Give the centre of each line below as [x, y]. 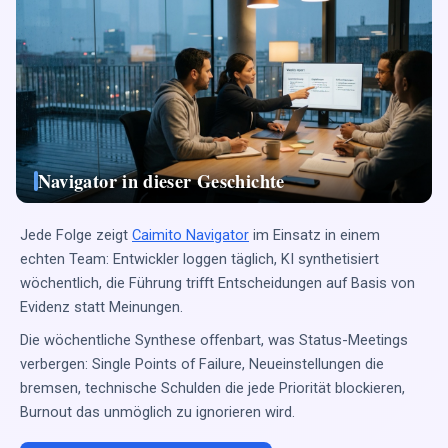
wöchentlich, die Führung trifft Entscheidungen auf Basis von [217, 282]
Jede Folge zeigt [76, 234]
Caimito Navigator [190, 234]
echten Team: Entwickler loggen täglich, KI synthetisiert [199, 258]
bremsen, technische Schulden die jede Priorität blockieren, [212, 388]
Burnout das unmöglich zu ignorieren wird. [157, 412]
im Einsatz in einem [314, 234]
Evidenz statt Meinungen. [101, 306]
